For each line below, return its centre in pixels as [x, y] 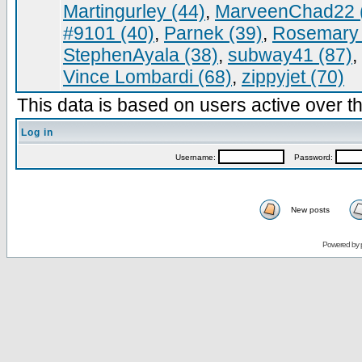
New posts [310, 210]
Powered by [341, 244]
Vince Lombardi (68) [147, 77]
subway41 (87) [290, 55]
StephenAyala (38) [141, 55]
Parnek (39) [213, 33]
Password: [309, 157]
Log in [37, 133]
